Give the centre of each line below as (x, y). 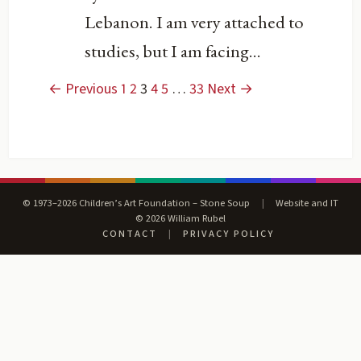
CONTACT (130, 233)
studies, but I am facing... (173, 51)
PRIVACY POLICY (228, 233)
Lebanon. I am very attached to (195, 22)
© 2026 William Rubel (180, 218)
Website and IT (305, 203)
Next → (230, 89)
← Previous (83, 89)
